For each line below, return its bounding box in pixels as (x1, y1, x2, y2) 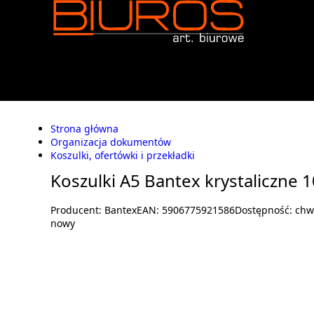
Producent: (50, 203, 104, 217)
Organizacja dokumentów (50, 135, 171, 149)
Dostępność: (235, 203, 295, 217)
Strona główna (50, 122, 118, 135)
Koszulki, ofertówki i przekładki (50, 149, 195, 162)
